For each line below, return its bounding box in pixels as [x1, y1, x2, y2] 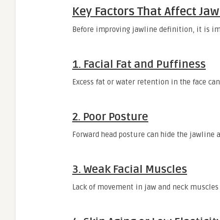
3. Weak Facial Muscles [72, 163, 187, 176]
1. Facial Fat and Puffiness [72, 58, 206, 71]
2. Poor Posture [72, 110, 148, 123]
